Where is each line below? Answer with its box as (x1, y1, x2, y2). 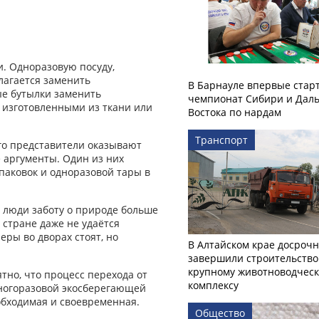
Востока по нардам (188, 105, 281, 120)
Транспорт (195, 133, 248, 147)
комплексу (188, 278, 239, 292)
